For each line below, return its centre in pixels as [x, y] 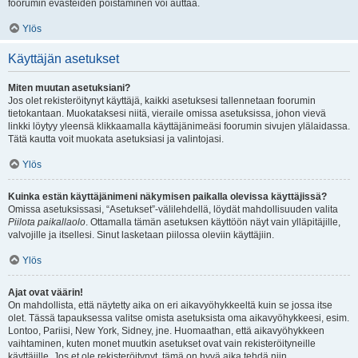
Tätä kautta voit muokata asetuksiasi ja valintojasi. [116, 139]
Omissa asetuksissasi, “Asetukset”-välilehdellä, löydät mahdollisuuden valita [173, 209]
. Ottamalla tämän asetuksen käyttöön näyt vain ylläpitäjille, [213, 222]
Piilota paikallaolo [47, 222]
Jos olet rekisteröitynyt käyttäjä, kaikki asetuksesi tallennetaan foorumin [162, 101]
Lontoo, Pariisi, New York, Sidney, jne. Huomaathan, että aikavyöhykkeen [166, 331]
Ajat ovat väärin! [46, 292]
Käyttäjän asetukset [64, 59]
